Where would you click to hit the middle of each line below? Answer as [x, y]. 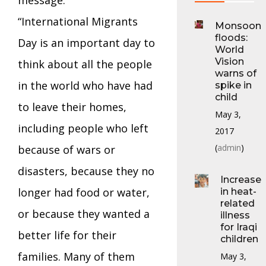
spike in [233, 85]
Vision [229, 61]
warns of [236, 73]
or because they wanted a [84, 213]
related [237, 203]
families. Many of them [76, 256]
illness [235, 215]
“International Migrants [78, 21]
